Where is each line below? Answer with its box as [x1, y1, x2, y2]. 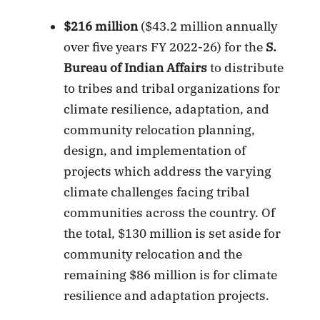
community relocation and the [64, 246, 243, 262]
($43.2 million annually [138, 18, 278, 34]
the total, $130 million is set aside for [64, 225, 281, 241]
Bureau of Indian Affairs [64, 59, 208, 76]
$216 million [64, 18, 139, 34]
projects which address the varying [64, 163, 272, 179]
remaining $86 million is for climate [64, 266, 278, 283]
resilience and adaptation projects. [64, 287, 270, 304]
